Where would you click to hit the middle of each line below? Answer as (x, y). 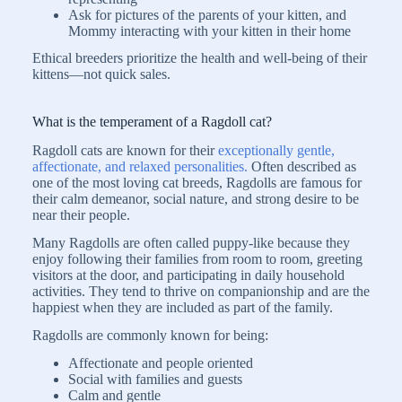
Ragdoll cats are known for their (125, 151)
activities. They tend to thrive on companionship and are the (201, 292)
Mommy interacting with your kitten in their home (210, 31)
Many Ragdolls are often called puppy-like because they (191, 243)
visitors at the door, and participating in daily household (188, 275)
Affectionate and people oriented (161, 363)
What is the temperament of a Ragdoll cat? (152, 121)
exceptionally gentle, (276, 151)
